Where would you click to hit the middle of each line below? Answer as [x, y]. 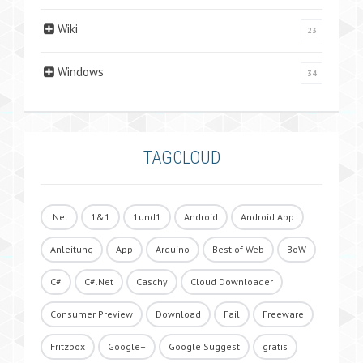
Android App [267, 216]
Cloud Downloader [232, 281]
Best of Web [238, 249]
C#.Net [99, 281]
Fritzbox [68, 346]
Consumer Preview [92, 314]
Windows [81, 71]
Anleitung [72, 249]
